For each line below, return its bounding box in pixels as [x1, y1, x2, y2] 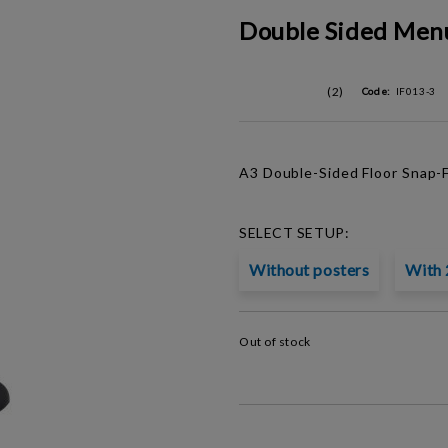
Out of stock [239, 334, 311, 349]
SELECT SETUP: [239, 224, 350, 241]
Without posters [249, 260, 370, 279]
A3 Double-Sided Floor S [239, 164, 411, 181]
